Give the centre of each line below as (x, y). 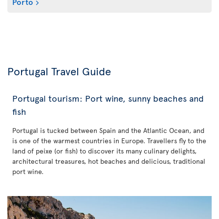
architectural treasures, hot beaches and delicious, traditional (109, 161)
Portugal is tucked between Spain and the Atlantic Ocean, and (108, 130)
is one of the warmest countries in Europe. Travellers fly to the (109, 141)
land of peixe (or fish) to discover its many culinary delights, (104, 151)
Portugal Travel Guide (59, 71)
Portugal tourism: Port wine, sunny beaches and (108, 98)
